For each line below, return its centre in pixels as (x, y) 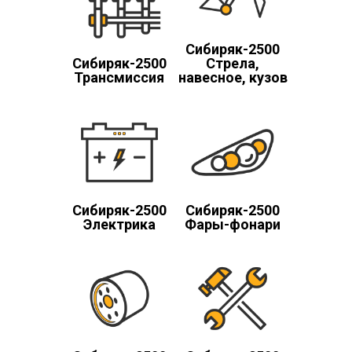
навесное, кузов (233, 77)
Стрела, (233, 63)
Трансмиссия (119, 77)
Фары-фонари (233, 224)
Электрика (119, 224)
